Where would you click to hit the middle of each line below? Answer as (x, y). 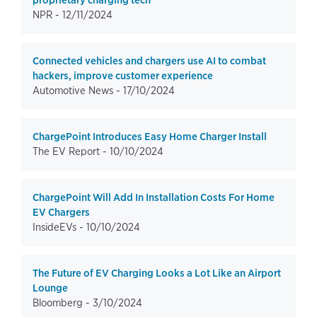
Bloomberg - (63, 303)
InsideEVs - (59, 227)
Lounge (50, 288)
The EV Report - (71, 151)
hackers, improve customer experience (123, 76)
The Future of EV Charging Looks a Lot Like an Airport (157, 273)
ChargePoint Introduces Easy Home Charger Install (150, 137)
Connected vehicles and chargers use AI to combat (149, 61)
